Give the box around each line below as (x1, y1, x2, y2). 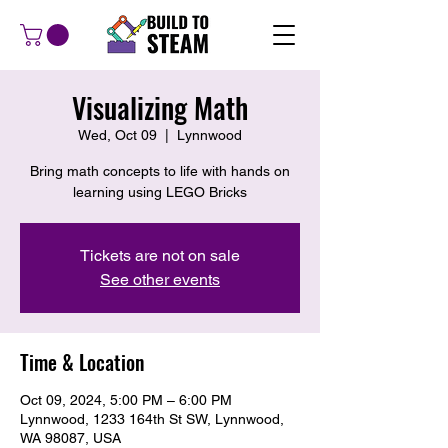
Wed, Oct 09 (78, 127, 157, 144)
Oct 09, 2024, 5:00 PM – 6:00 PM (20, 392, 232, 409)
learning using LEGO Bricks (73, 184, 247, 201)
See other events (100, 270, 220, 290)
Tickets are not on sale (80, 246, 240, 266)
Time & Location (20, 347, 144, 378)
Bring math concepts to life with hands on (30, 163, 290, 180)
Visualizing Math (72, 87, 248, 129)
